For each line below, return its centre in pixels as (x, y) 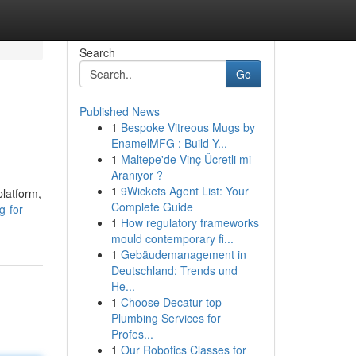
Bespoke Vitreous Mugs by (188, 127)
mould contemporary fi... (172, 238)
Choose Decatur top (171, 302)
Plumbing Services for (166, 318)
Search (97, 52)
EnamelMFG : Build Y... (169, 143)
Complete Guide (152, 207)
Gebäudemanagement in (183, 254)
